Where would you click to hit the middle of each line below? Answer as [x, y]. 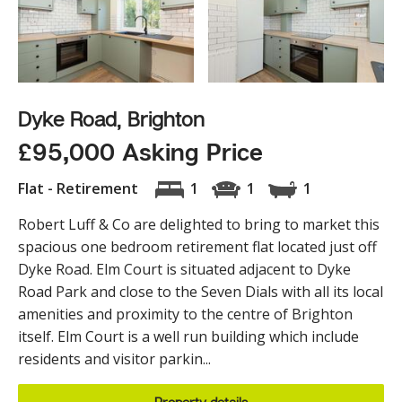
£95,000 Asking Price [140, 151]
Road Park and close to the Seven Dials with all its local [201, 291]
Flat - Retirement [80, 188]
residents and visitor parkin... [114, 358]
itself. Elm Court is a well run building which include [188, 336]
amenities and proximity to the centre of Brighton [185, 314]
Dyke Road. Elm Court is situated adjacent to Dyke [184, 269]
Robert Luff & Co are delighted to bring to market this [199, 224]
